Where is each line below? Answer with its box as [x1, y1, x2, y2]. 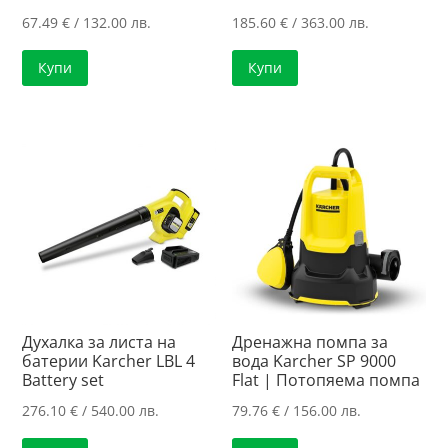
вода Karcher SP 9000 [232, 350, 397, 373]
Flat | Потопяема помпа [232, 369, 421, 392]
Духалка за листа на [22, 331, 177, 354]
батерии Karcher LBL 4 [22, 350, 196, 373]
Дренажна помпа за [232, 331, 389, 354]
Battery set [22, 369, 105, 392]
